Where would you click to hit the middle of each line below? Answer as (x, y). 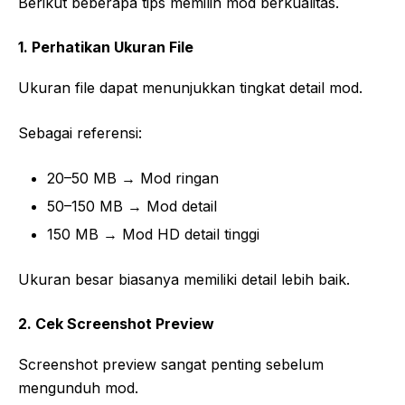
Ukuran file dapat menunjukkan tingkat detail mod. (190, 88)
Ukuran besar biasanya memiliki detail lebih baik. (184, 280)
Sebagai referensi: (80, 133)
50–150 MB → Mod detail (132, 207)
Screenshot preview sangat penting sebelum (171, 365)
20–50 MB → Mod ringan (133, 179)
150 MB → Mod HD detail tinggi (153, 235)
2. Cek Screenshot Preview (116, 324)
